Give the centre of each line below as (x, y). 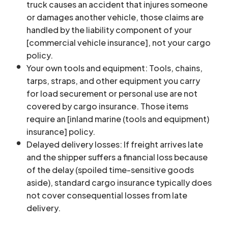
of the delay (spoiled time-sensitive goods (110, 169)
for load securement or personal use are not (112, 93)
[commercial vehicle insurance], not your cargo (119, 42)
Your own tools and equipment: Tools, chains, (115, 68)
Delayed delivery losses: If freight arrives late (115, 144)
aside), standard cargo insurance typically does (119, 182)
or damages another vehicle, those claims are (115, 17)
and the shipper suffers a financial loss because (117, 157)
